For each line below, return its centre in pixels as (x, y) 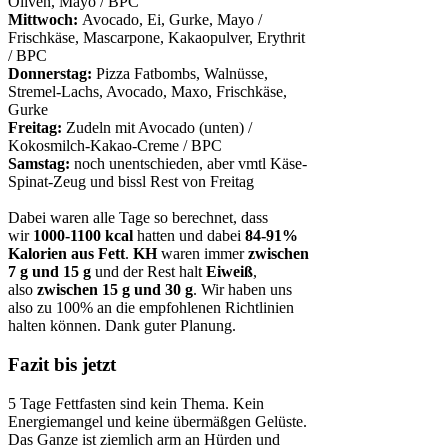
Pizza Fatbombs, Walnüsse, (180, 74)
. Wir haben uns (242, 290)
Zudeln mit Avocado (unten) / (157, 128)
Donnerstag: (50, 74)
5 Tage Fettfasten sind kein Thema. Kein (136, 403)
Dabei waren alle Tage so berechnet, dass (138, 218)
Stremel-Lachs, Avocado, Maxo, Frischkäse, (147, 92)
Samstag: (39, 164)
